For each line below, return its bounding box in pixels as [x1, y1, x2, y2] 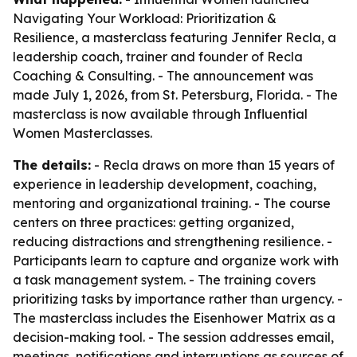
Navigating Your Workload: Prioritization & [13, 10, 277, 26]
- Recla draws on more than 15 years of [91, 157, 335, 173]
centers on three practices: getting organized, [13, 214, 294, 230]
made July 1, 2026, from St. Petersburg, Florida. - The [13, 87, 338, 103]
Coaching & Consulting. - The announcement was [13, 68, 313, 84]
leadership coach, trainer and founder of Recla [13, 49, 303, 65]
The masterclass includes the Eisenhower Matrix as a [13, 310, 335, 326]
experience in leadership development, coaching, [13, 176, 316, 192]
